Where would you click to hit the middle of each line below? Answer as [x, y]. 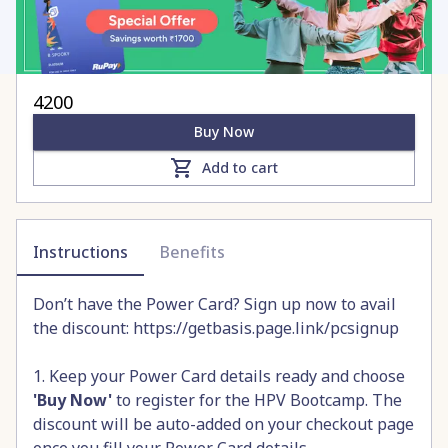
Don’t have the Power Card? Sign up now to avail [214, 304]
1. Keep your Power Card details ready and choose [219, 376]
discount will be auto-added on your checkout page [223, 424]
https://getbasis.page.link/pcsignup [268, 328]
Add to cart [240, 168]
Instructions [80, 252]
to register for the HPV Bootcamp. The [257, 400]
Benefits [192, 252]
